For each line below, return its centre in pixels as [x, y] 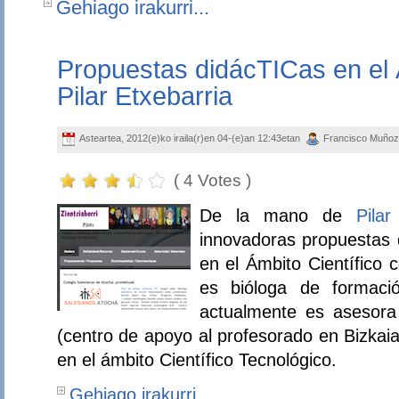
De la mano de [277, 216]
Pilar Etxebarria [144, 97]
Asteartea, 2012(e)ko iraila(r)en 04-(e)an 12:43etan [191, 138]
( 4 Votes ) [212, 180]
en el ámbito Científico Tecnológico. [196, 360]
